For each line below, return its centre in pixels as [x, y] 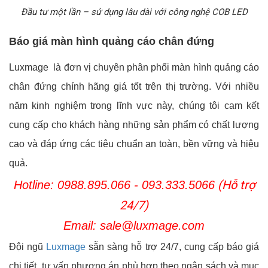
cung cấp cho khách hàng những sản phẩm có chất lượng [134, 124]
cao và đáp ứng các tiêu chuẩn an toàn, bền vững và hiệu [134, 144]
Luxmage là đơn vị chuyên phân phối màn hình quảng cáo [134, 67]
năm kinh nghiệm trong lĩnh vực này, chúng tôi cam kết [134, 105]
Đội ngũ [28, 246]
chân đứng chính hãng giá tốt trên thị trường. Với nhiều [134, 86]
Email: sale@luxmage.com [134, 225]
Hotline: [35, 185]
